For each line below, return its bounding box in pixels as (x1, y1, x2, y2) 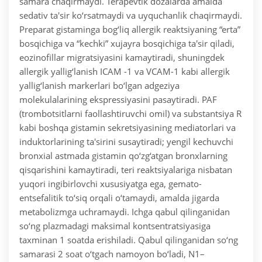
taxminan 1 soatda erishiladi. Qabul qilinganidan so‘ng (19, 234, 238, 246)
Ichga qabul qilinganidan (129, 206, 230, 218)
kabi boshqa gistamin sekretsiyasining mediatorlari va (19, 122, 236, 134)
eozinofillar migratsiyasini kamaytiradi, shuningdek (19, 51, 225, 64)
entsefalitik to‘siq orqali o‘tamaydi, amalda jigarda (19, 192, 219, 204)
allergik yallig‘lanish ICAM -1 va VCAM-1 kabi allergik (19, 65, 230, 78)
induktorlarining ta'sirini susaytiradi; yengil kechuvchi (19, 136, 233, 148)
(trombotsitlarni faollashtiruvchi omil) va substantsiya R (19, 108, 242, 120)
